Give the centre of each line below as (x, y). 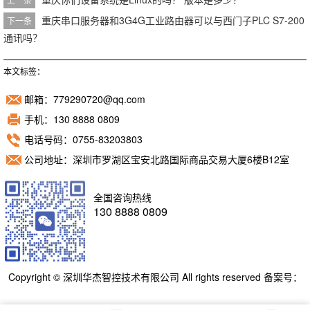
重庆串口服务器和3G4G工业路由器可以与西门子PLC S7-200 (173, 20)
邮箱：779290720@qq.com (85, 99)
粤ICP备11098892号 (155, 290)
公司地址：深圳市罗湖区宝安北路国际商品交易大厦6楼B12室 (157, 159)
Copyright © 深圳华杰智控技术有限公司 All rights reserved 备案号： (155, 276)
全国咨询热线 (122, 197)
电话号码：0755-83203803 (83, 139)
